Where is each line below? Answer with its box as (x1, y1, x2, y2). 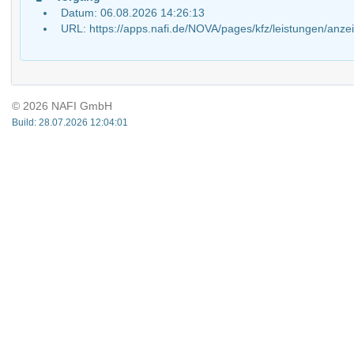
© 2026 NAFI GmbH (12, 100, 112, 112)
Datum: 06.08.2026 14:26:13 (61, 6, 205, 19)
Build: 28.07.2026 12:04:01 (12, 117, 128, 128)
